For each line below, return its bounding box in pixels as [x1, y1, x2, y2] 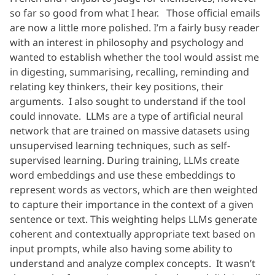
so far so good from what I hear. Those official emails [10, 6, 260, 20]
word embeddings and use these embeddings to [10, 168, 236, 182]
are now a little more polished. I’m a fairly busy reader [10, 20, 260, 34]
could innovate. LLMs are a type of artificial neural [10, 109, 243, 123]
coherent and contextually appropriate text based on [10, 227, 255, 241]
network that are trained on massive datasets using [10, 123, 250, 137]
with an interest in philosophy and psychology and [10, 35, 244, 49]
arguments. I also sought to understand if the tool [10, 94, 246, 108]
